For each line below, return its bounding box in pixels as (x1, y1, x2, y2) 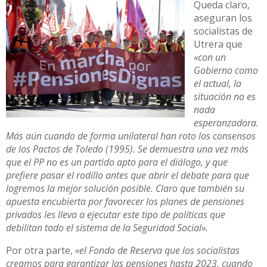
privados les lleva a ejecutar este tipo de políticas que (6, 207, 225, 221)
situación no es (194, 89, 256, 103)
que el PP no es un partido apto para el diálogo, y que (6, 155, 228, 169)
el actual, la (194, 76, 241, 90)
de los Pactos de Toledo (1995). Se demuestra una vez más (6, 142, 249, 156)
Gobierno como (194, 63, 258, 77)
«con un (194, 50, 226, 64)
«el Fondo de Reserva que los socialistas (75, 243, 240, 257)
